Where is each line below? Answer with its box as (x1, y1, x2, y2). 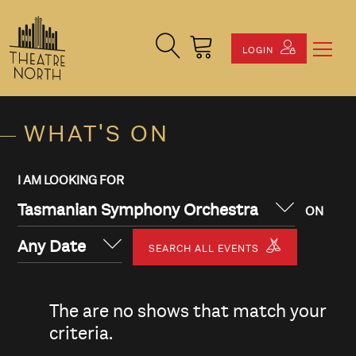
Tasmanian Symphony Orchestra (17, 200, 258, 221)
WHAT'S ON (24, 120, 169, 149)
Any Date (17, 237, 86, 257)
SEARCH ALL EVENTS (149, 242, 262, 255)
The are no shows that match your (49, 300, 326, 323)
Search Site (155, 35, 218, 50)
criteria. (49, 323, 113, 345)
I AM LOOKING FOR (17, 173, 124, 188)
